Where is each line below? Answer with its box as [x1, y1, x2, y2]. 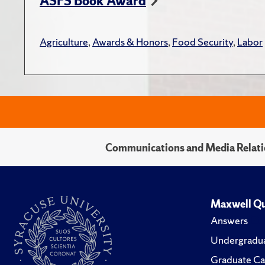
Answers [211, 213, 248, 227]
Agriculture [40, 34, 88, 49]
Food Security [172, 34, 233, 49]
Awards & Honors [92, 34, 168, 49]
